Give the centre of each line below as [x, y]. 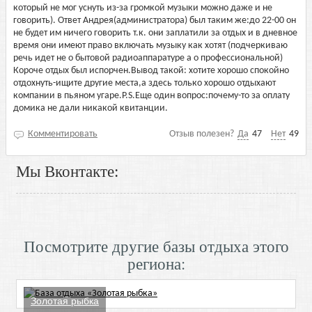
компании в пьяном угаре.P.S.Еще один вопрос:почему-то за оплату [151, 96]
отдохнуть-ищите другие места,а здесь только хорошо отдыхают [145, 83]
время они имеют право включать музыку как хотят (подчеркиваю [150, 46]
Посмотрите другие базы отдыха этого [156, 246]
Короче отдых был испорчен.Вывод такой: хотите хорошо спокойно [151, 71]
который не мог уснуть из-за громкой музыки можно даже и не [143, 8]
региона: [156, 263]
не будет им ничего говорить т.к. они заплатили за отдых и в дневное [155, 33]
